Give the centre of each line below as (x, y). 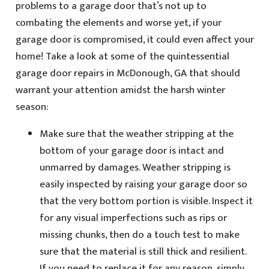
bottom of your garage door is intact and (131, 151)
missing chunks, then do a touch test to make (139, 235)
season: (32, 107)
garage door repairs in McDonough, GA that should (128, 74)
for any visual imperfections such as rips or (133, 218)
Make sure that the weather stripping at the (136, 134)
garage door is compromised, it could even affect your (134, 40)
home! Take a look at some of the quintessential (122, 57)
